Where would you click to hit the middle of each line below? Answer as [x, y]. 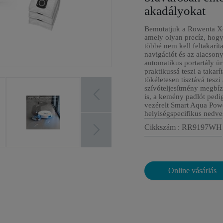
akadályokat [175, 11]
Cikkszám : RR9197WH [183, 127]
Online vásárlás [193, 170]
